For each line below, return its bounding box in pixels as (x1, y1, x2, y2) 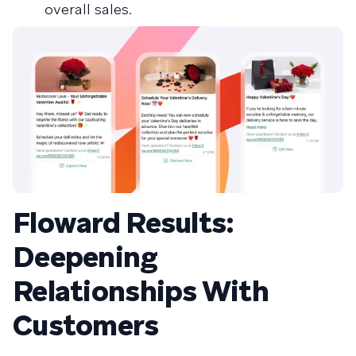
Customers (13, 306, 159, 344)
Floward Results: (13, 203, 234, 242)
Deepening (13, 238, 158, 276)
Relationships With (13, 272, 269, 310)
